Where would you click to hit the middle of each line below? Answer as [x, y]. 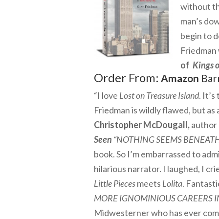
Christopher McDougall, [142, 125]
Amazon [180, 78]
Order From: [126, 77]
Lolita [172, 183]
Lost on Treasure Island [159, 95]
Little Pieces [115, 183]
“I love [107, 95]
